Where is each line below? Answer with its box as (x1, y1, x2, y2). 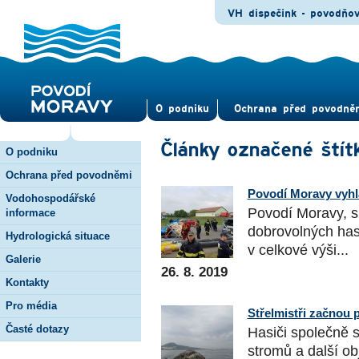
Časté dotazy (6, 322, 69, 335)
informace (6, 206, 55, 219)
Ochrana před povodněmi (6, 168, 132, 181)
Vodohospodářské (6, 192, 95, 204)
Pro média (6, 299, 57, 312)
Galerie (6, 252, 41, 265)
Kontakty (6, 276, 49, 288)
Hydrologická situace (6, 229, 110, 242)
